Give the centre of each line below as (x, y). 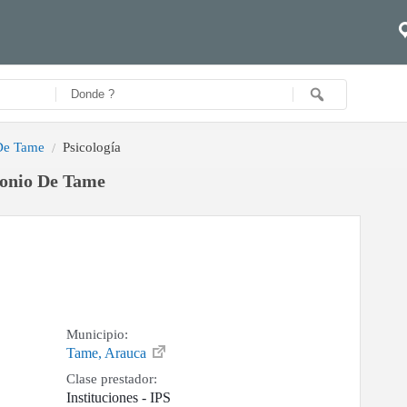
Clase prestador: (112, 379)
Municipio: (98, 335)
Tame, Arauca (109, 353)
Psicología (92, 147)
